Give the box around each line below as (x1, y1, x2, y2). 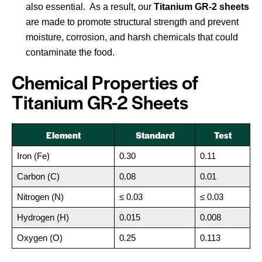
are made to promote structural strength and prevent (26, 17, 239, 27)
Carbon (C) (16, 171, 60, 182)
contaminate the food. (26, 47, 115, 58)
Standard (135, 129, 174, 142)
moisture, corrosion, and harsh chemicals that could (26, 32, 238, 43)
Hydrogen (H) (16, 212, 69, 223)
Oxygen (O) (16, 233, 63, 243)
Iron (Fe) (16, 151, 50, 161)
